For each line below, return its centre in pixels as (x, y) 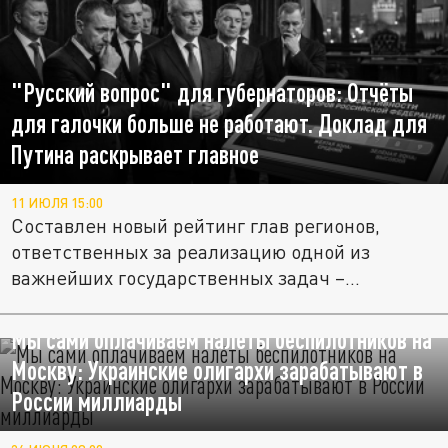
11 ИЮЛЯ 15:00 (57, 202)
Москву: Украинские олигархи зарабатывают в (217, 370)
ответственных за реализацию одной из (191, 251)
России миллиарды (97, 401)
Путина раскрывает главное (135, 154)
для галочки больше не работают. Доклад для (219, 123)
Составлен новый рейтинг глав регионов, (196, 225)
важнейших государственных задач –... (186, 277)
